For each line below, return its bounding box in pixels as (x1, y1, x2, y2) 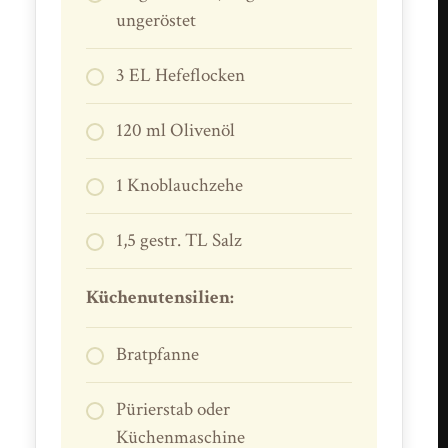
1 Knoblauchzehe (116, 172, 244, 198)
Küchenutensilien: (86, 284, 235, 310)
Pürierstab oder (116, 396, 231, 422)
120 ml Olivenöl (116, 117, 236, 143)
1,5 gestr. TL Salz (116, 227, 243, 253)
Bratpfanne (116, 341, 200, 367)
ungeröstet (116, 7, 197, 33)
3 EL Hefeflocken (116, 62, 246, 88)
